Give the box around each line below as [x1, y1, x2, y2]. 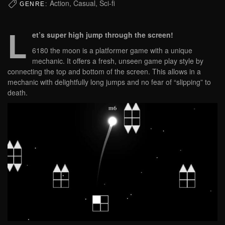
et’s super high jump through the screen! [32, 30, 173, 40]
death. [8, 87, 28, 98]
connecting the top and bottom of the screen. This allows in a [8, 66, 201, 77]
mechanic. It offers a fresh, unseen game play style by [32, 56, 203, 66]
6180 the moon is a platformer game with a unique [32, 45, 192, 56]
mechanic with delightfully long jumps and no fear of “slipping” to [8, 77, 211, 87]
